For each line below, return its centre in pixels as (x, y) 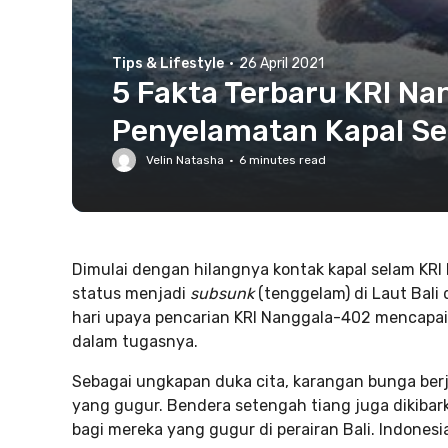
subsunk (224, 293)
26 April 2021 (281, 63)
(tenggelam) (304, 293)
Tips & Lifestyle (168, 63)
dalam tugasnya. (135, 341)
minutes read (286, 160)
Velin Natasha (185, 160)
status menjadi (131, 293)
